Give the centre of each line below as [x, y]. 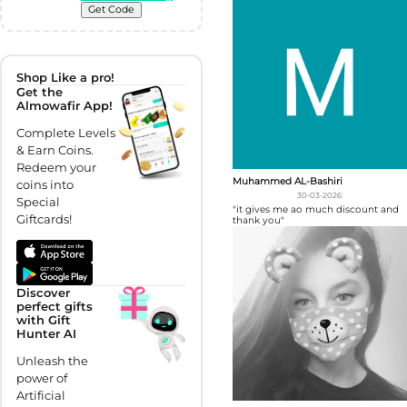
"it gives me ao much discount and [315, 209]
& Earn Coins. [55, 150]
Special [39, 202]
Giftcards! [45, 219]
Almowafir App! [65, 106]
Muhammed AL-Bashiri [287, 182]
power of [42, 378]
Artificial [41, 396]
